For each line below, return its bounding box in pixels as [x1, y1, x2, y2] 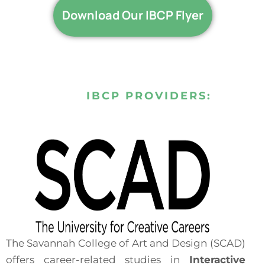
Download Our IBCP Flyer [62, 7, 203, 23]
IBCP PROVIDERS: [86, 89, 212, 102]
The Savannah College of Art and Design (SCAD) [6, 237, 245, 249]
